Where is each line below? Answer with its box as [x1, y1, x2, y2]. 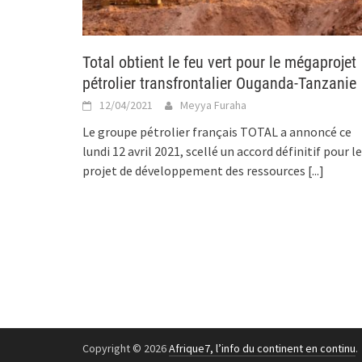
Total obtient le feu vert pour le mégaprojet [82, 53, 356, 73]
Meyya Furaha [180, 98, 246, 113]
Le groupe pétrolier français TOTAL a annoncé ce [82, 124, 351, 141]
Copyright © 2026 [82, 341, 169, 356]
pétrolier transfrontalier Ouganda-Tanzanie [82, 74, 356, 94]
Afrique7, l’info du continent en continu [169, 341, 356, 356]
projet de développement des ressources [82, 162, 308, 179]
